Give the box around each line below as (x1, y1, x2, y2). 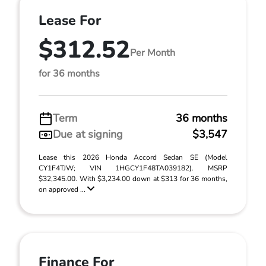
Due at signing (53, 127, 123, 141)
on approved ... (39, 185, 87, 194)
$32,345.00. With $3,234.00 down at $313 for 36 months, (39, 174, 227, 183)
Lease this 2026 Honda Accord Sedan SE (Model (39, 153, 227, 162)
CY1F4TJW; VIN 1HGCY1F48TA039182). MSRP (39, 163, 227, 173)
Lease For (39, 11, 101, 30)
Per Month (130, 46, 175, 59)
